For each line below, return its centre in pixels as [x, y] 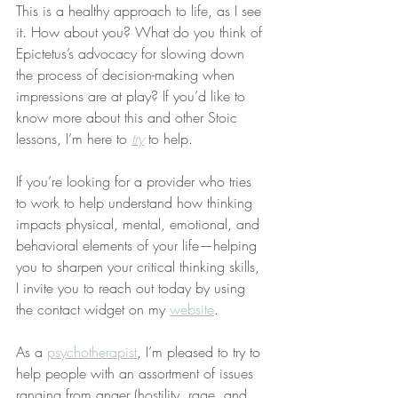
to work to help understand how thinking [136, 203]
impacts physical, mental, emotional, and [140, 224]
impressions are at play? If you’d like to [133, 96]
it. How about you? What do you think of [141, 32]
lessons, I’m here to [74, 139]
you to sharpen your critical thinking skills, [140, 267]
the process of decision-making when [127, 75]
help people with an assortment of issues [137, 373]
